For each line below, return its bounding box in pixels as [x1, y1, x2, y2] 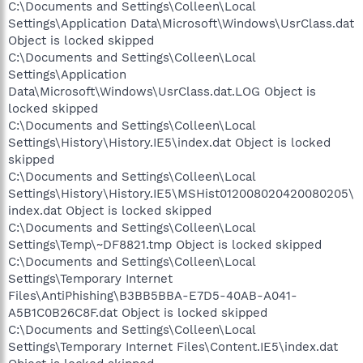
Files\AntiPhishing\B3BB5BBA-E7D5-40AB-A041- [8, 288, 297, 303]
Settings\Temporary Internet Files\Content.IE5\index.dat [8, 339, 338, 354]
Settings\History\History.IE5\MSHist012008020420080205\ [8, 186, 354, 201]
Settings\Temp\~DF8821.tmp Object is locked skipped [8, 237, 322, 252]
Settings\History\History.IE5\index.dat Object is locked [8, 135, 331, 150]
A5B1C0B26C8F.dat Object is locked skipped [8, 305, 267, 320]
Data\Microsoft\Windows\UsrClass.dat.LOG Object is [8, 83, 316, 99]
